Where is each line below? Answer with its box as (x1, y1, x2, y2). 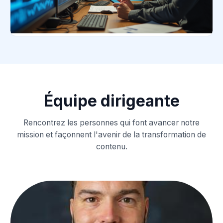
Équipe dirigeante (43, 91, 180, 111)
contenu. (96, 141, 127, 151)
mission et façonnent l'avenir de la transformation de (17, 129, 206, 139)
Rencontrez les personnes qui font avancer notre (23, 117, 200, 127)
